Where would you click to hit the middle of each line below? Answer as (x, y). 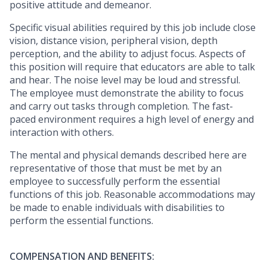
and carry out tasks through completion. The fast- (121, 106)
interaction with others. (62, 133)
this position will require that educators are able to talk (132, 67)
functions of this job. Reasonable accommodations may (132, 195)
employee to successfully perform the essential (115, 181)
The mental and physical (65, 155)
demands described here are (184, 155)
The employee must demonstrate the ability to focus (127, 93)
